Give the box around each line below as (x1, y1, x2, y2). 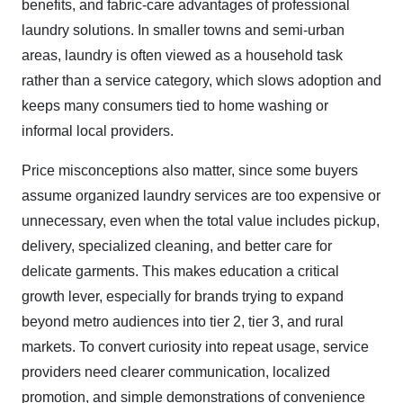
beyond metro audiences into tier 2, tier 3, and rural (22, 314, 344, 329)
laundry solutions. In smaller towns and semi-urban (22, 22, 345, 38)
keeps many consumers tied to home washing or (22, 98, 328, 113)
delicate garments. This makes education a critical (22, 264, 339, 279)
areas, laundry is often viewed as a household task (22, 48, 343, 63)
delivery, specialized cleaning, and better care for (22, 238, 332, 254)
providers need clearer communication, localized (22, 364, 330, 380)
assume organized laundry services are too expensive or (22, 188, 381, 203)
